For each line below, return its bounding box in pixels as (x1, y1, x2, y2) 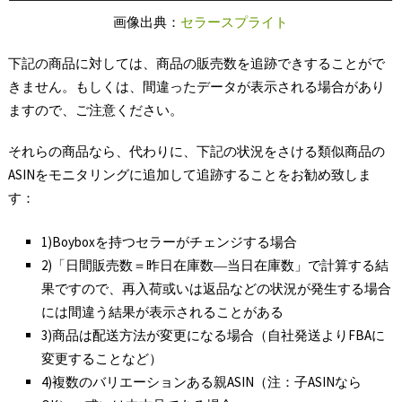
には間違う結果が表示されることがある (41, 302, 284, 320)
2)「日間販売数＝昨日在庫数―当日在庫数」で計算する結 (41, 256, 389, 274)
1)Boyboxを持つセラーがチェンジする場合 (41, 232, 298, 250)
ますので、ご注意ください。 (7, 101, 183, 118)
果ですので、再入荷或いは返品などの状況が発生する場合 (41, 279, 392, 297)
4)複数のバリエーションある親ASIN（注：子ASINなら (41, 372, 363, 390)
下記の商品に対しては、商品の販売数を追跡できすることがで (7, 55, 385, 72)
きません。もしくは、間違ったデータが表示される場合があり (7, 78, 385, 95)
